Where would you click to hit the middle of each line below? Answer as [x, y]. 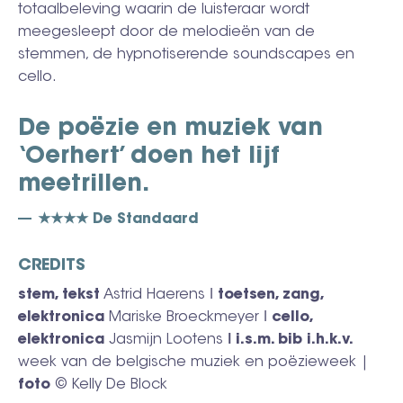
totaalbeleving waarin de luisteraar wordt [164, 9]
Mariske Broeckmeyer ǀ [188, 317]
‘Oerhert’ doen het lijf [149, 157]
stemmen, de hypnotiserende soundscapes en [186, 54]
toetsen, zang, [270, 295]
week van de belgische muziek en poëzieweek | [193, 362]
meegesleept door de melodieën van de [166, 32]
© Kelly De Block [109, 385]
